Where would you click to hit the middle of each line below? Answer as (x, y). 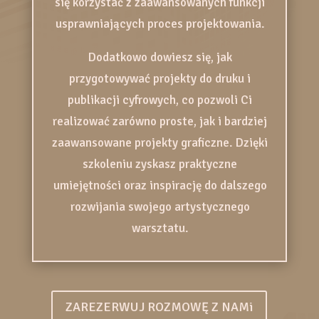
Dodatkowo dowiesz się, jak (160, 58)
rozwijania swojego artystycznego (160, 207)
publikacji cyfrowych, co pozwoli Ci (160, 100)
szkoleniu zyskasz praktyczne (160, 164)
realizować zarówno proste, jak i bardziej (160, 122)
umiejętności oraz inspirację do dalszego (160, 186)
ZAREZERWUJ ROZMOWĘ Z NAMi (159, 307)
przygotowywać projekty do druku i (160, 79)
